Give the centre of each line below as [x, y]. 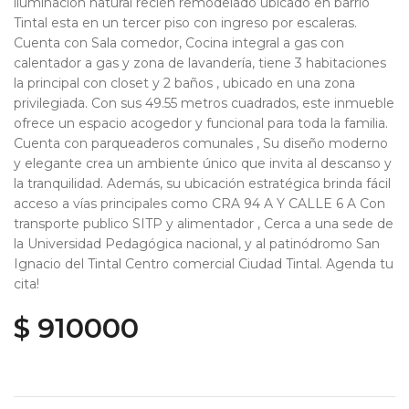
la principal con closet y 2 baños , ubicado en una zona [184, 83]
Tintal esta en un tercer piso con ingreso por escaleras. [185, 22]
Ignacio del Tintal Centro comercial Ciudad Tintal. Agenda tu [204, 263]
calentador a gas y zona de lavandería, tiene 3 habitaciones [200, 63]
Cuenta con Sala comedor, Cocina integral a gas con [179, 42]
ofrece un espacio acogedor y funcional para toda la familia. [201, 123]
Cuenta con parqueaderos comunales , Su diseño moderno [201, 143]
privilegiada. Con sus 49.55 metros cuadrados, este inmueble [204, 103]
